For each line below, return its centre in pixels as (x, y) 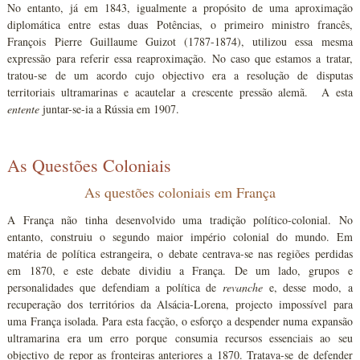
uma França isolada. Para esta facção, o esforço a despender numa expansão (180, 321)
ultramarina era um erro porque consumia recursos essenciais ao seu (180, 337)
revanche (243, 287)
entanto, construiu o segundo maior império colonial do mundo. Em (180, 236)
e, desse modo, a (308, 287)
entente (24, 108)
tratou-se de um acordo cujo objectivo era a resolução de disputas (180, 75)
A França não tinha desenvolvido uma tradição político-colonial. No (180, 219)
